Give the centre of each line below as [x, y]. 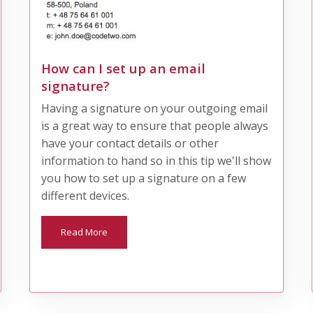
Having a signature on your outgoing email [155, 108]
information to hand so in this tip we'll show [156, 160]
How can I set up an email [124, 68]
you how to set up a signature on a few [144, 178]
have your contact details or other [130, 143]
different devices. [86, 195]
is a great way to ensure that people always [155, 125]
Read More [85, 232]
